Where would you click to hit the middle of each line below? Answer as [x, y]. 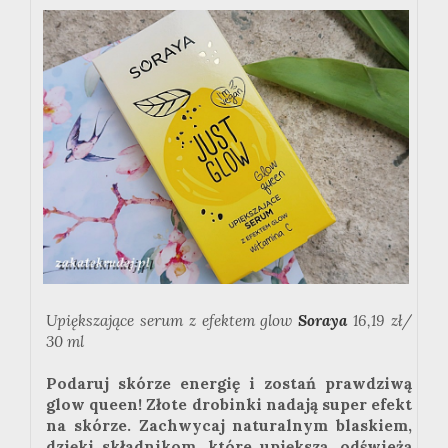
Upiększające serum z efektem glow [172, 321]
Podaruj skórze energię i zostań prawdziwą [229, 384]
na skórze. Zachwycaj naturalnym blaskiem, [229, 426]
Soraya [323, 321]
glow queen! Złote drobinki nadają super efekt [229, 405]
